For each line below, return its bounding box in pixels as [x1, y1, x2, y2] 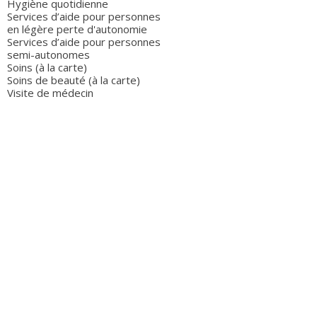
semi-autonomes [7, 47, 90, 62]
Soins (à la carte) [7, 60, 87, 74]
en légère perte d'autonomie [7, 22, 147, 36]
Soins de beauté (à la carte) [7, 73, 140, 87]
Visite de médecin [7, 86, 93, 100]
